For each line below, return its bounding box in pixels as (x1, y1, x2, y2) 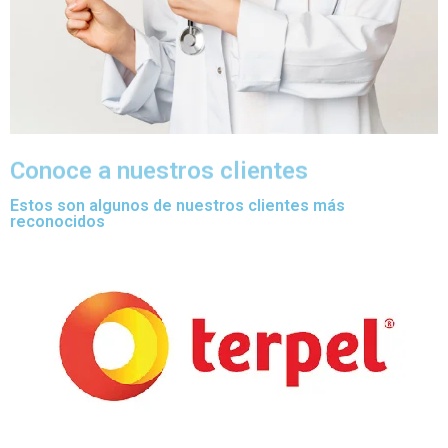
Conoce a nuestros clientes (10, 156, 308, 185)
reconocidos (10, 211, 105, 231)
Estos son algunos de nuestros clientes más (10, 195, 345, 215)
